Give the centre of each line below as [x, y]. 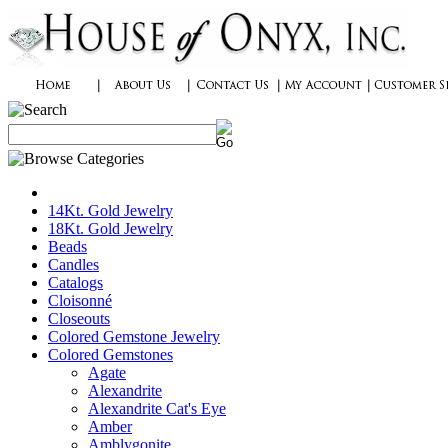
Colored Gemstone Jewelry [134, 336]
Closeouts [79, 318]
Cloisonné [80, 300]
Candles [73, 264]
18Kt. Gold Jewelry [110, 228]
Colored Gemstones [110, 354]
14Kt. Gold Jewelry [110, 210]
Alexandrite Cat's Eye [157, 408]
